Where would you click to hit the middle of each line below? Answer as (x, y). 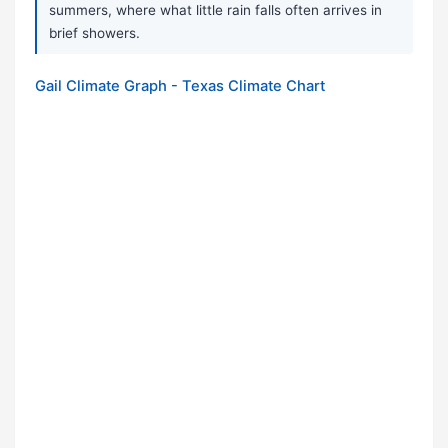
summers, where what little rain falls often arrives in (215, 10)
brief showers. (94, 33)
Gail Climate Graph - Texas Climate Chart (180, 86)
